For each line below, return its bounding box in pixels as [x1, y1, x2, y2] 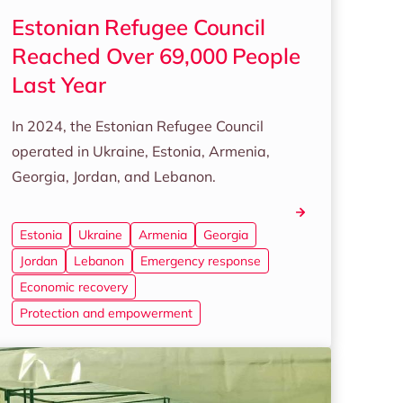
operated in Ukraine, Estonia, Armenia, [12, 142, 271, 160]
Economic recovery [20, 279, 129, 295]
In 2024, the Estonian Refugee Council [12, 117, 264, 135]
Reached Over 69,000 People [12, 42, 300, 69]
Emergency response [140, 253, 262, 269]
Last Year [12, 71, 106, 98]
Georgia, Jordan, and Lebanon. [12, 167, 217, 185]
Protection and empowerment [20, 305, 193, 321]
